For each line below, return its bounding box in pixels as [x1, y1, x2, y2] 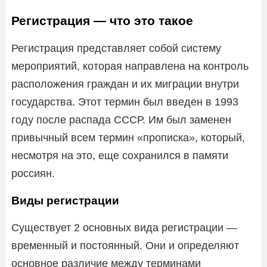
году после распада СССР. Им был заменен [11, 113, 231, 126]
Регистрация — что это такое [11, 13, 193, 27]
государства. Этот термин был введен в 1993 [11, 95, 238, 108]
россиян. [11, 167, 55, 179]
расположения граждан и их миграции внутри [11, 77, 239, 90]
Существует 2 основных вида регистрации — [11, 221, 237, 234]
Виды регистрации [11, 194, 119, 207]
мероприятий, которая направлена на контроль [11, 60, 249, 72]
